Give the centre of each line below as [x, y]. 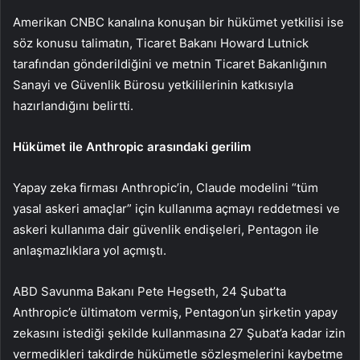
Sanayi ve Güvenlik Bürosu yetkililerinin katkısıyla [153, 85]
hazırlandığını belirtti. [73, 106]
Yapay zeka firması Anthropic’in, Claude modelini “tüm [166, 188]
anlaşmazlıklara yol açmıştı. [90, 251]
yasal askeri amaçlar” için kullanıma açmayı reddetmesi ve [176, 209]
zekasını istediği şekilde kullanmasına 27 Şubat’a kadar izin [179, 333]
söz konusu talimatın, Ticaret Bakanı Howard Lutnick [161, 43]
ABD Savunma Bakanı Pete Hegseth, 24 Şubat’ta [149, 292]
